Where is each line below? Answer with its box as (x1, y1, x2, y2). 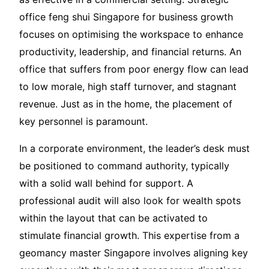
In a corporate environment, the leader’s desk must (19, 142, 250, 154)
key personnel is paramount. (19, 115, 148, 127)
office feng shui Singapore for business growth (19, 10, 233, 23)
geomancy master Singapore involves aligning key (19, 246, 248, 259)
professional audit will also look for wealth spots (19, 194, 241, 207)
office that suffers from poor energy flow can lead (19, 62, 249, 75)
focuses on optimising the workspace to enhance (19, 28, 243, 40)
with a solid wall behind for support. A (19, 177, 193, 189)
